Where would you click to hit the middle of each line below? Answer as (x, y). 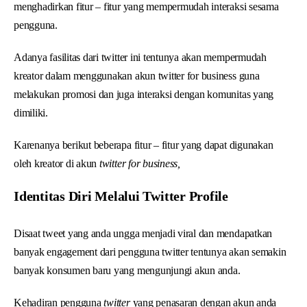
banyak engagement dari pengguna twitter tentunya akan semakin (150, 251)
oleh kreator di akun (57, 163)
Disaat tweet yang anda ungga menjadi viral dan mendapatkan (143, 233)
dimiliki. (31, 112)
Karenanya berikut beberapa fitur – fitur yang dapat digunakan (144, 145)
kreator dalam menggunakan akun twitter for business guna (137, 75)
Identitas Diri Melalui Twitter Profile (121, 196)
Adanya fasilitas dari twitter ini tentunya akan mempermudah (140, 57)
